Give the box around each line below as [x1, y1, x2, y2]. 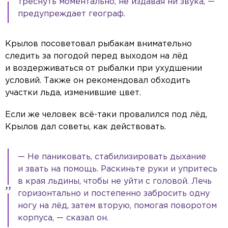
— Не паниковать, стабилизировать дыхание [18, 153, 206, 161]
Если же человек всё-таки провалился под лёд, [5, 111, 207, 119]
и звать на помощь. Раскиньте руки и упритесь [18, 165, 217, 174]
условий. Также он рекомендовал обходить [5, 77, 190, 85]
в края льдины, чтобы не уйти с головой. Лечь [18, 178, 212, 186]
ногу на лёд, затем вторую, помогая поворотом [18, 202, 217, 210]
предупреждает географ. [18, 10, 125, 18]
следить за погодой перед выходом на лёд [5, 52, 188, 61]
